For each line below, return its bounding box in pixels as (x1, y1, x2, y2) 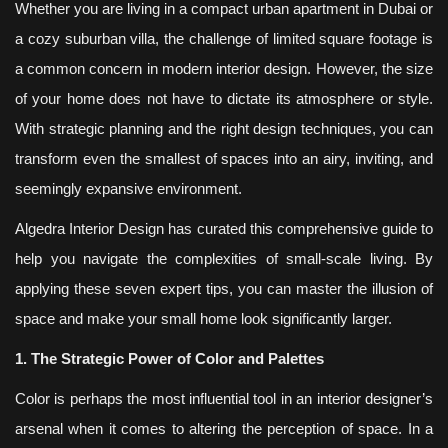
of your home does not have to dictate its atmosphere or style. (15, 91, 433, 107)
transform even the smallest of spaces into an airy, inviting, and (15, 151, 433, 167)
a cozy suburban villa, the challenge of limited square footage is (15, 31, 433, 47)
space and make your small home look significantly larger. (15, 311, 392, 327)
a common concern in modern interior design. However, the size (15, 61, 433, 77)
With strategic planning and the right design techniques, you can (15, 121, 433, 137)
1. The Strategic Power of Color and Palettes (15, 351, 324, 367)
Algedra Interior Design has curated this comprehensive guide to (15, 221, 433, 237)
